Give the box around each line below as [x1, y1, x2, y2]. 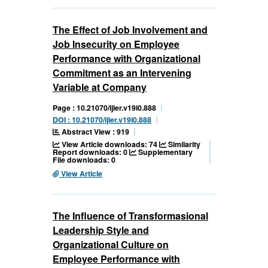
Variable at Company [53, 80, 147, 95]
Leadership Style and [53, 223, 149, 237]
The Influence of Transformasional [53, 209, 208, 223]
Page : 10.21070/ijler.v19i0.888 [53, 102, 156, 114]
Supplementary [136, 147, 193, 158]
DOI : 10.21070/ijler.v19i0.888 [53, 114, 151, 126]
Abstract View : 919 [60, 126, 129, 138]
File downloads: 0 [53, 154, 115, 166]
